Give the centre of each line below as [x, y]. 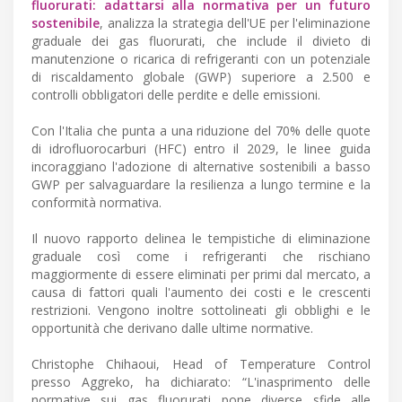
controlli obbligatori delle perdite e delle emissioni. [176, 95]
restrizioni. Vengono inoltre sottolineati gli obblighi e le [201, 310]
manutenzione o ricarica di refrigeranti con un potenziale [201, 59]
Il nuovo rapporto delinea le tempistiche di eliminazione [201, 239]
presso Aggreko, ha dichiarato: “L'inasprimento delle [201, 382]
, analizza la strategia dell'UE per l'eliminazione [235, 23]
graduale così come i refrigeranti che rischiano [201, 257]
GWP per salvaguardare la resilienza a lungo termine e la [201, 185]
